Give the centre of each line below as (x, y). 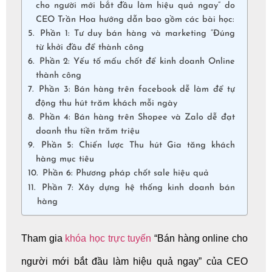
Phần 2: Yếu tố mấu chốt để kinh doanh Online (135, 61)
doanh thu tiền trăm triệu (87, 131)
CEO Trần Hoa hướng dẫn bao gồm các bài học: (135, 19)
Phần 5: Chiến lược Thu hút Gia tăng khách (135, 145)
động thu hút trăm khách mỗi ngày (106, 103)
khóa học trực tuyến (108, 238)
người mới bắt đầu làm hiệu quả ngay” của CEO (134, 261)
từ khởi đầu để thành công (90, 47)
